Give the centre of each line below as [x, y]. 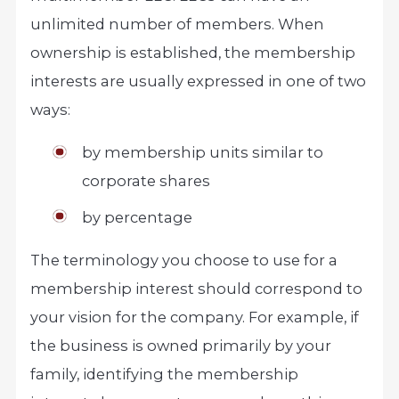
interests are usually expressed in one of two [199, 81]
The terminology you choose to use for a [184, 261]
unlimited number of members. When [178, 24]
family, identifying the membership [165, 375]
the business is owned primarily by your [181, 346]
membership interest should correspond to [197, 289]
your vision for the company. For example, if [195, 318]
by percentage [137, 217]
